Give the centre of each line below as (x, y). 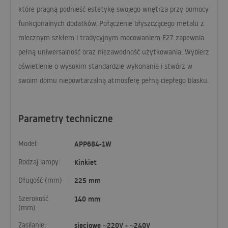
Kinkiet (85, 163)
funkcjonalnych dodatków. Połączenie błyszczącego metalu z (111, 23)
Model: (28, 144)
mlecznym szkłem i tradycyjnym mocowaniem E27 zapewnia (111, 37)
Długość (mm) (40, 180)
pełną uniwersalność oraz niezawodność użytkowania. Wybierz (114, 52)
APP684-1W (93, 144)
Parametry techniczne (66, 119)
